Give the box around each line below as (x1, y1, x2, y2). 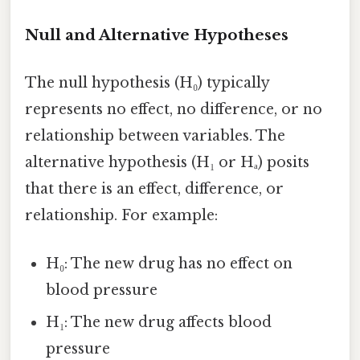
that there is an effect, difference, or (25, 180, 284, 198)
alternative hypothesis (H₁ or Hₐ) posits (25, 153, 309, 172)
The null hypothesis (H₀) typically (25, 74, 269, 92)
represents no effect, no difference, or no (25, 100, 322, 119)
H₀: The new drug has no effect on (46, 254, 293, 272)
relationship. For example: (25, 207, 218, 225)
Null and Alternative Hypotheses (25, 26, 288, 45)
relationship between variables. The (25, 127, 285, 145)
